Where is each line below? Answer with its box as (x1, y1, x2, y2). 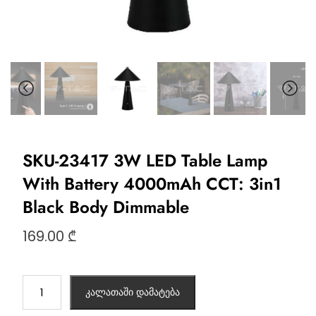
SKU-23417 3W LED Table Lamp (22, 148, 267, 174)
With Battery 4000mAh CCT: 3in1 (22, 171, 281, 197)
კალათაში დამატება (85, 285, 180, 300)
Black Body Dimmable (22, 195, 189, 220)
